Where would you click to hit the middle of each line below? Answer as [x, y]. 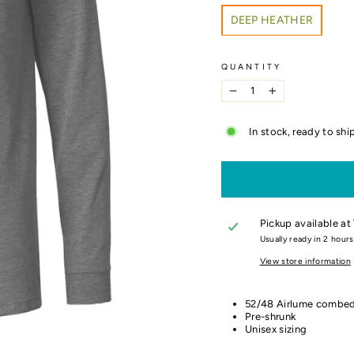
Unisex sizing [276, 330]
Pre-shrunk [271, 317]
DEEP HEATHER [272, 20]
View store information [305, 262]
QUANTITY [251, 67]
